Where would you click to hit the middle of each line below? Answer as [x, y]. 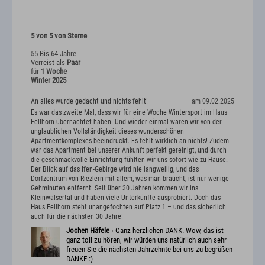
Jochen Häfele [88, 231]
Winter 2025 [49, 80]
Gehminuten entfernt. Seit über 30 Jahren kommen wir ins [114, 188]
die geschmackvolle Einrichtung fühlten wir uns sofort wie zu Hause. [129, 160]
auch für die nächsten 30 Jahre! [77, 217]
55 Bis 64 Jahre [54, 53]
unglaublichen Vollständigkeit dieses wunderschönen [107, 132]
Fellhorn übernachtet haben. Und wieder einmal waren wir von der [126, 122]
